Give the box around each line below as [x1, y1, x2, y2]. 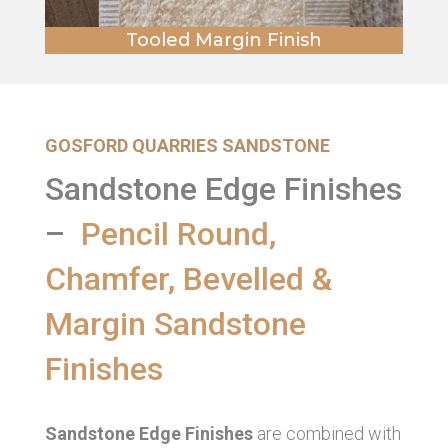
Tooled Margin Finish [125, 28, 322, 51]
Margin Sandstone [44, 304, 306, 343]
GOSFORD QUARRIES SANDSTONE [44, 134, 330, 156]
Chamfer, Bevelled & [44, 259, 332, 298]
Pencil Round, [80, 214, 276, 253]
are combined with [252, 422, 401, 444]
